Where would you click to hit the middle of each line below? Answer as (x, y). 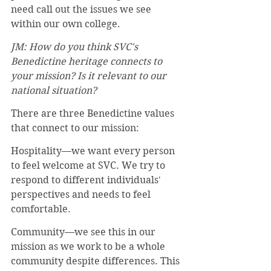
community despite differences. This (96, 261)
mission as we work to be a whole (89, 246)
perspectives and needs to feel (82, 194)
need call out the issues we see (82, 9)
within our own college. (66, 24)
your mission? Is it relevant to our (90, 76)
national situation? (55, 90)
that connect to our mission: (75, 128)
